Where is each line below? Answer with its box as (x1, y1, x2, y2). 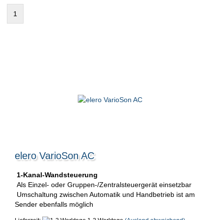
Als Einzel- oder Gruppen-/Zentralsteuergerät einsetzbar (15, 181, 192, 189)
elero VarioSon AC (15, 150, 94, 161)
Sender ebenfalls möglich (15, 200, 93, 208)
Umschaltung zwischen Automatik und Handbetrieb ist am (15, 191, 195, 198)
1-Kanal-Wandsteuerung (17, 171, 98, 179)
